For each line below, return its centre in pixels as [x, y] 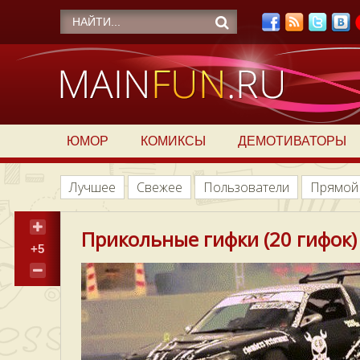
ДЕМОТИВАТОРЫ [292, 141]
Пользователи [246, 187]
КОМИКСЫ [173, 141]
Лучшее [92, 187]
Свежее [160, 187]
